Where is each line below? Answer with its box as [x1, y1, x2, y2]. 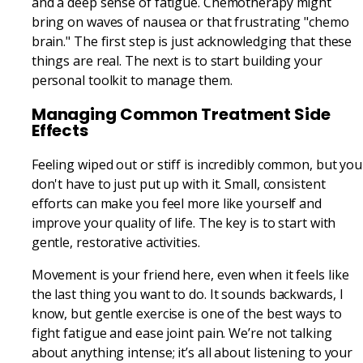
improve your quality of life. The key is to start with [31, 213, 336, 232]
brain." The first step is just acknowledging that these [31, 32, 352, 50]
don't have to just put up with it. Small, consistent [31, 174, 326, 193]
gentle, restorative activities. [31, 233, 200, 251]
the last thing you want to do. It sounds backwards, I [31, 284, 344, 303]
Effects [31, 118, 89, 142]
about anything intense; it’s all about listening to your [31, 343, 353, 361]
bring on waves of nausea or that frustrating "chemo [31, 12, 349, 31]
